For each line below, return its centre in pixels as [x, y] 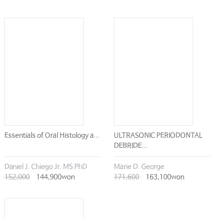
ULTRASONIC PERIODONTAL [158, 136]
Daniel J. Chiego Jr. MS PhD [45, 167]
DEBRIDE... [131, 146]
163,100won [164, 177]
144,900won [55, 177]
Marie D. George [139, 167]
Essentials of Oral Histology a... [52, 136]
